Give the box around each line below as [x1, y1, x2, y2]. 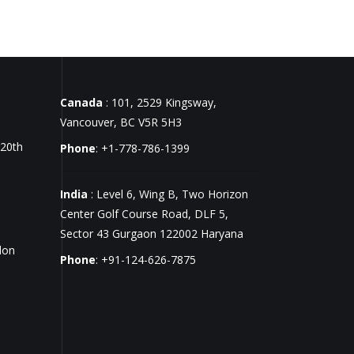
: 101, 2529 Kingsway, [103, 94, 217, 110]
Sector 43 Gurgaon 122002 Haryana [60, 225, 243, 241]
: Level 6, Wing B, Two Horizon [88, 186, 248, 201]
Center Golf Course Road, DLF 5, [60, 205, 228, 221]
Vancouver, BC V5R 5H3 [60, 114, 182, 130]
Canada [60, 94, 103, 110]
